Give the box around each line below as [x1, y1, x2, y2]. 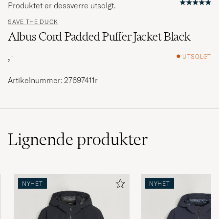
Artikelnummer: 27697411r [8, 75, 98, 86]
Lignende [8, 129, 77, 150]
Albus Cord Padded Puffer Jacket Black [8, 29, 191, 44]
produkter [77, 129, 148, 150]
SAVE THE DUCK [8, 18, 58, 26]
